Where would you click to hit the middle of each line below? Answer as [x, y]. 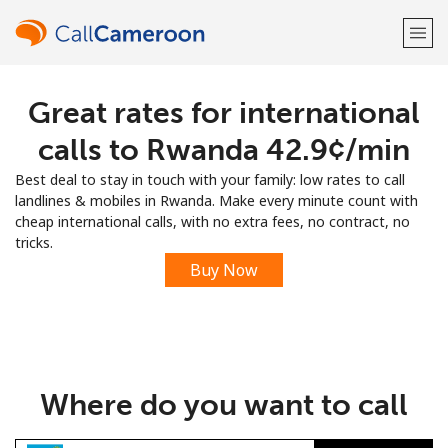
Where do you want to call [224, 405]
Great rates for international [224, 113]
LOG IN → [309, 167]
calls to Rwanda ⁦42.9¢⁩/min [224, 150]
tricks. [34, 242]
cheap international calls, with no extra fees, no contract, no [212, 221]
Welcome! [224, 110]
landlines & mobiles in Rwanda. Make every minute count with [216, 200]
